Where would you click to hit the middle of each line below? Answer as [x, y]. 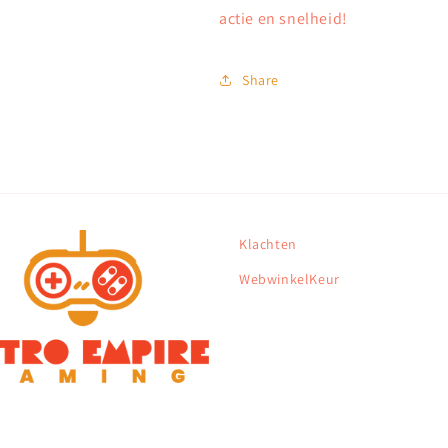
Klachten [268, 244]
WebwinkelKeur [289, 279]
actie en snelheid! [283, 18]
